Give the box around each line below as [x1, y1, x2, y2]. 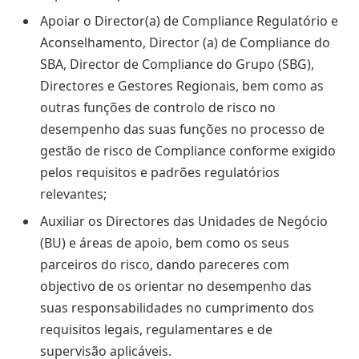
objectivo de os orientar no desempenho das [40, 276, 312, 295]
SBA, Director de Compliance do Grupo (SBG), [40, 54, 314, 73]
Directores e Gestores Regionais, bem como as [40, 76, 324, 95]
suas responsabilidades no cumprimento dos [40, 298, 314, 317]
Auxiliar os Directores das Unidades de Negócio [40, 212, 328, 230]
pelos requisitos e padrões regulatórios [40, 163, 280, 181]
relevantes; [40, 184, 107, 203]
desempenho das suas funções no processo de [40, 119, 325, 138]
